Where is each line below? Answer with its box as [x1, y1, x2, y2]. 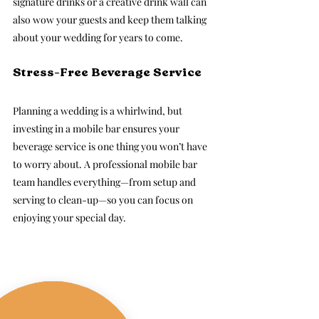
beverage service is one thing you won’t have [13, 140, 209, 154]
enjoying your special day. [13, 211, 126, 225]
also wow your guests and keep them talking [13, 13, 209, 27]
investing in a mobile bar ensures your [13, 122, 182, 136]
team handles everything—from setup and [13, 175, 198, 189]
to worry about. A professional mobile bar [13, 157, 199, 172]
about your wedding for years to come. [13, 31, 183, 45]
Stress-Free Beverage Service [13, 66, 202, 80]
